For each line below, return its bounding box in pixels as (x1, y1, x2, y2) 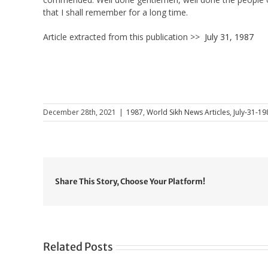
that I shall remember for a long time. (42, 7, 188, 19)
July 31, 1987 (204, 31, 254, 43)
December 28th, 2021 (43, 107, 116, 118)
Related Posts (43, 240, 113, 254)
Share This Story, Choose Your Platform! (55, 176, 205, 187)
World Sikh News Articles (147, 107, 230, 118)
